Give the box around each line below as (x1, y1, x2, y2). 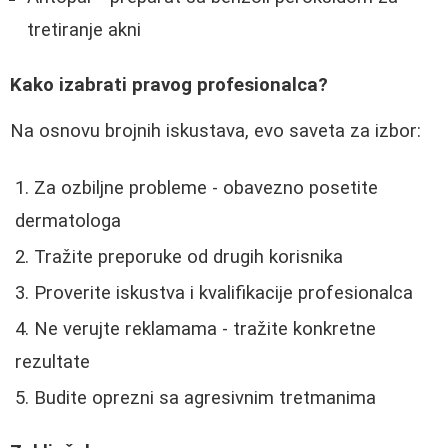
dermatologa (15, 209, 121, 232)
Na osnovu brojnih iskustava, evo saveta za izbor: (10, 120, 421, 143)
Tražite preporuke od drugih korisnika (34, 245, 343, 268)
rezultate (15, 350, 90, 373)
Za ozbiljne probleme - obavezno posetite (34, 176, 378, 199)
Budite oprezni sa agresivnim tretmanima (34, 386, 376, 409)
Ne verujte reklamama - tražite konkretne (34, 317, 376, 340)
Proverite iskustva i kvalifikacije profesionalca (34, 281, 413, 304)
